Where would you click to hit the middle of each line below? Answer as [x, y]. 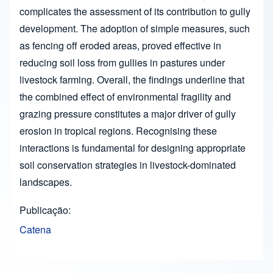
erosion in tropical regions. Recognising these [118, 131]
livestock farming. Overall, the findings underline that [132, 80]
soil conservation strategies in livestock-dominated [128, 165]
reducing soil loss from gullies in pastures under [122, 63]
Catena [35, 230]
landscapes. [46, 182]
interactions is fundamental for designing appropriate [133, 148]
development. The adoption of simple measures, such [135, 29]
